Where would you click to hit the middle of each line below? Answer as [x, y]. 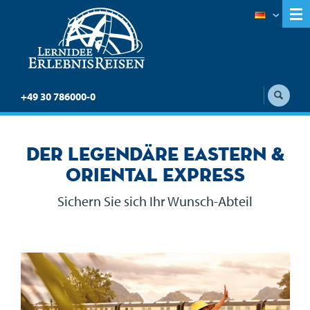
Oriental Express [155, 174]
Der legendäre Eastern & [155, 154]
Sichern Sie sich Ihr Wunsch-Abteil [155, 201]
